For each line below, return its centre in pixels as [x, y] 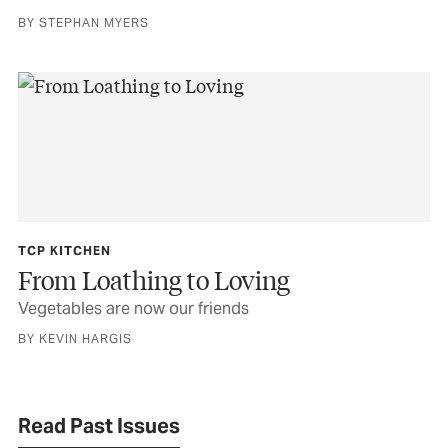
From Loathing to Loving [154, 280]
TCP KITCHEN [64, 251]
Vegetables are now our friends [133, 309]
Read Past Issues [99, 426]
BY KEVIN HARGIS [75, 339]
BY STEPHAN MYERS [83, 23]
